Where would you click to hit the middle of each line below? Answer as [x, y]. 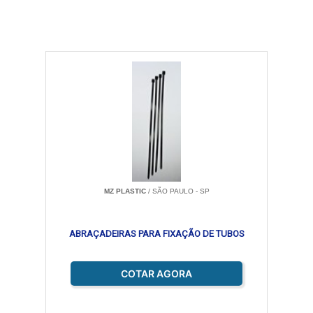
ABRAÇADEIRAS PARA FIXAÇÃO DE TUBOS [156, 234]
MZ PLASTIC [125, 191]
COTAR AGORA [156, 274]
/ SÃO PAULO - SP [177, 191]
